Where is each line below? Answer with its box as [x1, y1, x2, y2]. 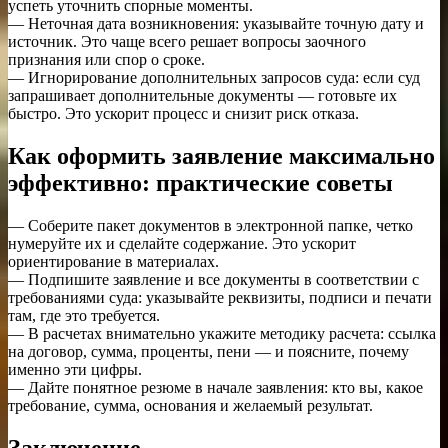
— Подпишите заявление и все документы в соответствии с [8, 271, 419, 289]
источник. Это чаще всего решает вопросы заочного [8, 33, 366, 51]
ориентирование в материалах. [8, 253, 219, 271]
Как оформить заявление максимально [8, 143, 435, 170]
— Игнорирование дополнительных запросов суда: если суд [8, 69, 420, 87]
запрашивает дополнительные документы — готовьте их [8, 87, 397, 105]
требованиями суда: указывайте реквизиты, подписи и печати [8, 289, 432, 307]
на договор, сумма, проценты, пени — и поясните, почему [8, 343, 409, 361]
